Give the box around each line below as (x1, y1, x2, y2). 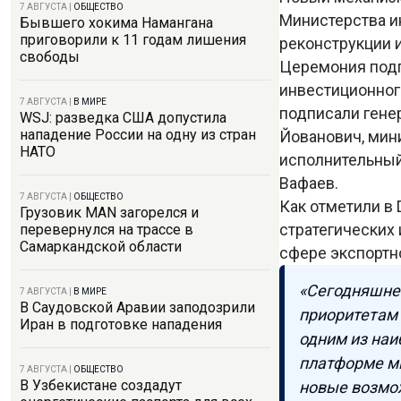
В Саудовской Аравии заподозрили (20, 299, 255, 316)
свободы (20, 48, 80, 65)
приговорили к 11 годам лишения (20, 31, 246, 48)
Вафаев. (279, 173, 342, 192)
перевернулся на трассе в (20, 221, 193, 238)
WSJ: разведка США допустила (20, 109, 226, 126)
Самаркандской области (20, 238, 182, 255)
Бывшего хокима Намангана (20, 14, 213, 31)
